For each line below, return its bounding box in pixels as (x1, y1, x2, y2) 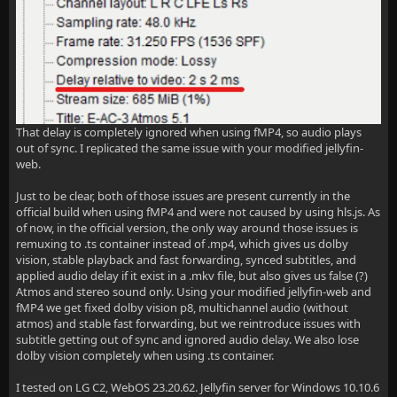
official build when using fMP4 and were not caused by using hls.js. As (16, 203, 380, 220)
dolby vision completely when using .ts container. (16, 346, 276, 363)
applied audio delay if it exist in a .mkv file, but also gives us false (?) (16, 267, 368, 284)
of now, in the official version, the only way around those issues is (16, 219, 358, 236)
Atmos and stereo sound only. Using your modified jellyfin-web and (16, 283, 371, 300)
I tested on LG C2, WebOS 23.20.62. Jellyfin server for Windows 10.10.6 (16, 378, 379, 395)
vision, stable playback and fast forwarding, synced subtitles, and (16, 251, 356, 268)
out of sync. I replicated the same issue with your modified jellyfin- (16, 139, 363, 156)
